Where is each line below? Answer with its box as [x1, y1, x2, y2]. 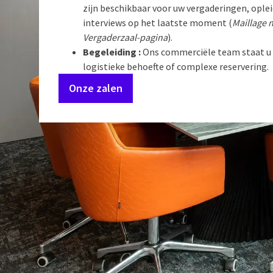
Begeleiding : [83, 46, 141, 58]
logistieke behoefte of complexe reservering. [83, 60, 269, 73]
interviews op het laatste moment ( [83, 16, 232, 29]
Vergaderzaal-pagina [83, 31, 168, 43]
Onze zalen [69, 81, 122, 95]
